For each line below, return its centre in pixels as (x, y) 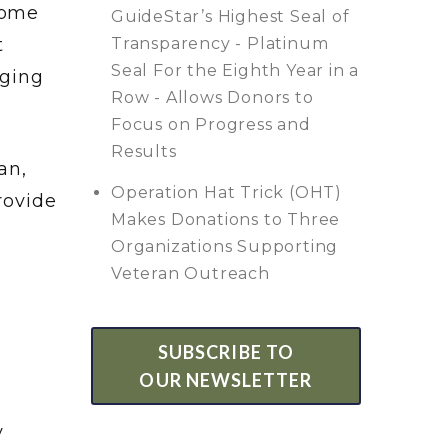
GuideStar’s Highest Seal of (230, 16)
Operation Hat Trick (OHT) (227, 192)
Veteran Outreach (190, 273)
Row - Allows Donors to (212, 97)
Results (144, 151)
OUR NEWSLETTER (226, 379)
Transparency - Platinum (220, 43)
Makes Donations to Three (226, 219)
